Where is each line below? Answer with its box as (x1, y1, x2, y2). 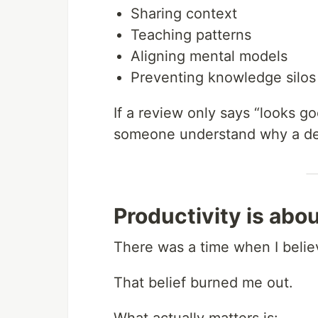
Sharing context (131, 5, 237, 23)
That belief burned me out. (114, 274, 293, 292)
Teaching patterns (131, 26, 251, 44)
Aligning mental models (131, 48, 287, 65)
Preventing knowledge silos (131, 69, 316, 87)
